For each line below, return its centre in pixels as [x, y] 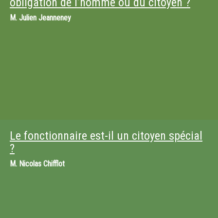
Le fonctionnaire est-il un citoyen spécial [106, 136]
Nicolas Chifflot [42, 164]
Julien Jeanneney [45, 18]
